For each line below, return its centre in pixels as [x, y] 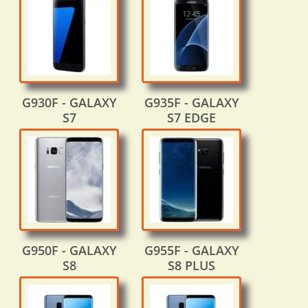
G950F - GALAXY [69, 251]
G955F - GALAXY [191, 251]
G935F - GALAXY [191, 103]
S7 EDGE [191, 118]
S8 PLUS [191, 266]
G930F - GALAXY [69, 103]
